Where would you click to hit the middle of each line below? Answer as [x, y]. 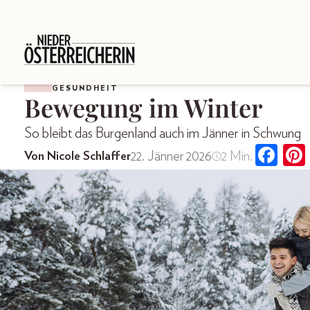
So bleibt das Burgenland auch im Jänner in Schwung [163, 133]
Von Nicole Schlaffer [77, 157]
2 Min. [237, 157]
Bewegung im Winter [144, 107]
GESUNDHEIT [85, 88]
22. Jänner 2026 [171, 157]
